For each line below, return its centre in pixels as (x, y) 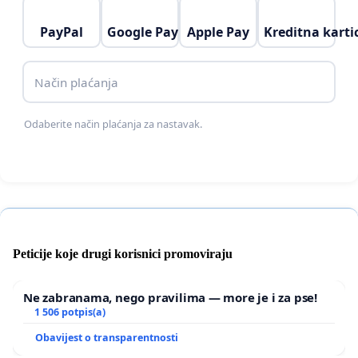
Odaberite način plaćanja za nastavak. (113, 123)
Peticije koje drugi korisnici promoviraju (123, 254)
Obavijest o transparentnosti (107, 338)
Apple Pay (218, 32)
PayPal (62, 32)
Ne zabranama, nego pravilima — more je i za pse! (170, 298)
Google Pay (142, 32)
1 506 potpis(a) (70, 312)
